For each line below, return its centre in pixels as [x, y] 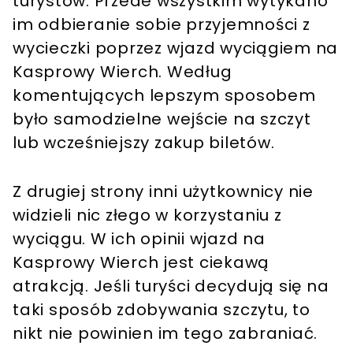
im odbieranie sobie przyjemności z [162, 25]
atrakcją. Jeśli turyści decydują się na [171, 286]
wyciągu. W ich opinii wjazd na [139, 239]
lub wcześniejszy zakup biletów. [146, 143]
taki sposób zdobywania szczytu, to [162, 310]
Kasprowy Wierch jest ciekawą [141, 263]
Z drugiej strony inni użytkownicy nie [163, 192]
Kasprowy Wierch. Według [123, 72]
